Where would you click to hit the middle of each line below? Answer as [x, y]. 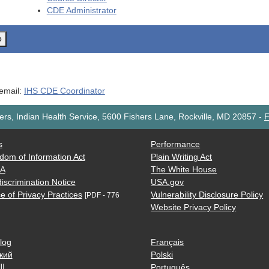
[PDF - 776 [102, 195]
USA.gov [168, 183]
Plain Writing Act [182, 157]
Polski [162, 255]
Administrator [90, 11]
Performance [176, 145]
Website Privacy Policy [194, 208]
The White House [184, 170]
